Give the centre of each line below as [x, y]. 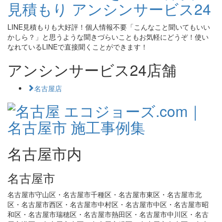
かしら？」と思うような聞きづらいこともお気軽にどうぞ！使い [108, 37]
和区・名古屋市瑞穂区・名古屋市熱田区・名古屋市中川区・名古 [108, 214]
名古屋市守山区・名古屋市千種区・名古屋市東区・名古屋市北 [105, 194]
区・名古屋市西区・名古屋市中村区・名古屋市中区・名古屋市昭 [108, 204]
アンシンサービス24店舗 [92, 70]
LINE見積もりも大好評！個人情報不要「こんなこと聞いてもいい [109, 27]
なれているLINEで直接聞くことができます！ [78, 47]
